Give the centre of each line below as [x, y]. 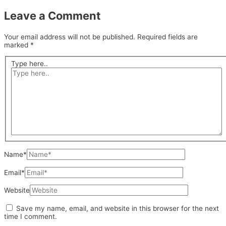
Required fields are [167, 37]
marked [17, 45]
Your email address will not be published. [70, 37]
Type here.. [30, 63]
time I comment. [31, 217]
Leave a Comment [52, 15]
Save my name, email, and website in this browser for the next [118, 209]
